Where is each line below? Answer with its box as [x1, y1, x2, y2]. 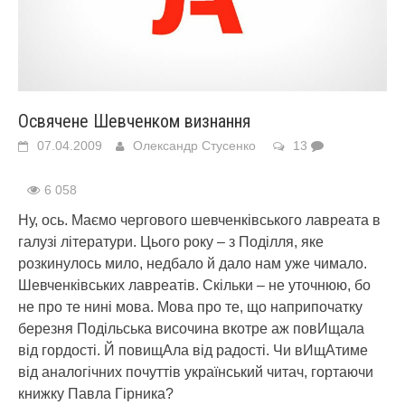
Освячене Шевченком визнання [18, 110, 250, 132]
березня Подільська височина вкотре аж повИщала [18, 321, 364, 336]
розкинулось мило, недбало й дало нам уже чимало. [18, 256, 367, 271]
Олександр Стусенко [133, 138, 256, 153]
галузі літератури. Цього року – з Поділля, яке [18, 234, 324, 250]
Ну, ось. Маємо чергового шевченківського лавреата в [18, 212, 381, 228]
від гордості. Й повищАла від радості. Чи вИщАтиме [18, 343, 368, 358]
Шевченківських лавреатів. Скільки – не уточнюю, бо [18, 278, 371, 293]
